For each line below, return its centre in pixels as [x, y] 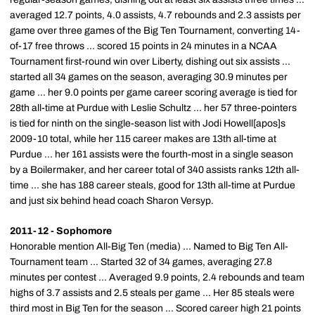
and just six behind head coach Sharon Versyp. [112, 201]
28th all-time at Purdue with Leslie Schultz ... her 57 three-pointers [153, 108]
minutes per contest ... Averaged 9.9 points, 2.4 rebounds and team [157, 277]
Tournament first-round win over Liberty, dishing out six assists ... [150, 62]
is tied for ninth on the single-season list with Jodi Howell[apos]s [148, 123]
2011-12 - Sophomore [61, 231]
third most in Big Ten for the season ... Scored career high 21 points [155, 308]
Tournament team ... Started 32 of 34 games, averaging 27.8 [141, 262]
